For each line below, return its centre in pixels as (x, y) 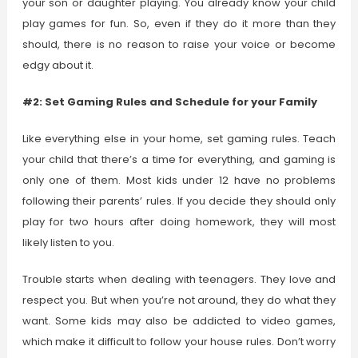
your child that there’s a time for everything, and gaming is (179, 160)
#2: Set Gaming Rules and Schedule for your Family (169, 102)
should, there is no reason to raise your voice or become (179, 45)
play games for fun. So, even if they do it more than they (179, 24)
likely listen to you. (68, 243)
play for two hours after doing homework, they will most (179, 222)
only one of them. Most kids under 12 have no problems (179, 181)
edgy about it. (58, 66)
